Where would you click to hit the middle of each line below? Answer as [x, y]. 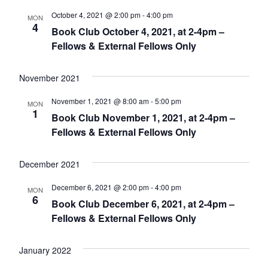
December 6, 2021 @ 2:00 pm [100, 187]
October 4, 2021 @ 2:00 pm [96, 15]
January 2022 [45, 250]
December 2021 [49, 164]
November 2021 [49, 78]
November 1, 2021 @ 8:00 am [100, 101]
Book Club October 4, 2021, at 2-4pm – [138, 32]
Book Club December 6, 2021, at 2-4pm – [143, 204]
